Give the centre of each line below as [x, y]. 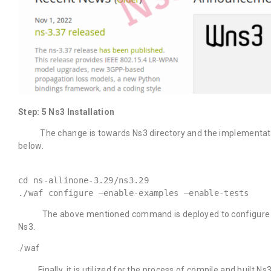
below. [31, 146]
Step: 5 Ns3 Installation [67, 112]
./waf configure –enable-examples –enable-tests [134, 193]
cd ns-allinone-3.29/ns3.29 [83, 180]
